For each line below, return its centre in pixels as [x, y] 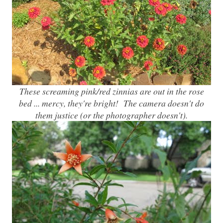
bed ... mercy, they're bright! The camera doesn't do [111, 103]
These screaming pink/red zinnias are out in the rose [111, 91]
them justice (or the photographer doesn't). [111, 115]
